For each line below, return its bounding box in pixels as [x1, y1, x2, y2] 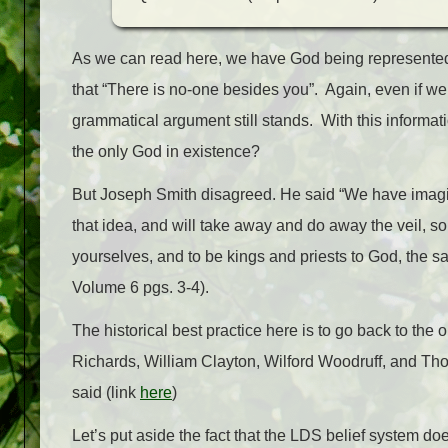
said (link [72, 383, 140, 401]
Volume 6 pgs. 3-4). [72, 278, 209, 296]
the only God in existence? [72, 142, 260, 160]
